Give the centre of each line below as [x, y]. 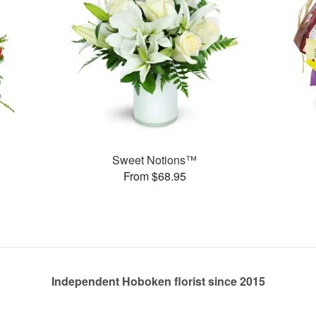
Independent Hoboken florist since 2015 [158, 281]
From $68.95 [154, 176]
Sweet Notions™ [155, 159]
